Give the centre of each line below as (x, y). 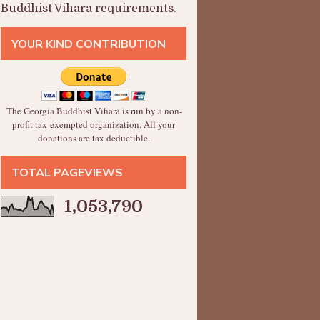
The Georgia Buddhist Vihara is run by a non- (94, 111)
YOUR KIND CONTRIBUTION (89, 44)
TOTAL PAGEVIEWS (67, 172)
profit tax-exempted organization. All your (94, 124)
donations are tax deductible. (94, 138)
